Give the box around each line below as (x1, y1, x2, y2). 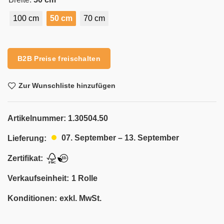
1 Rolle (71, 173, 97, 182)
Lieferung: (7, 133, 46, 142)
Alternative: (7, 39, 47, 48)
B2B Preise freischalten (17, 54, 100, 62)
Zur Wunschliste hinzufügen (18, 81, 115, 90)
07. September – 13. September (61, 133, 179, 142)
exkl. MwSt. (59, 193, 101, 202)
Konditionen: (7, 193, 57, 202)
